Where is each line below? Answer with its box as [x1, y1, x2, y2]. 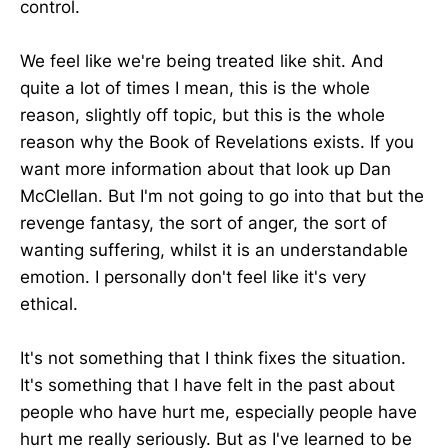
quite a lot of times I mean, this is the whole [20, 77, 370, 98]
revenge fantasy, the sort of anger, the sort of [20, 212, 387, 233]
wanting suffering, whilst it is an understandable [20, 239, 408, 260]
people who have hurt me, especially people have [20, 401, 417, 422]
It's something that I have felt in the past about [20, 374, 395, 395]
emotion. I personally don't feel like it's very [20, 266, 366, 287]
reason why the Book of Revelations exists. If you [20, 131, 414, 152]
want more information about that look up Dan [20, 158, 391, 179]
